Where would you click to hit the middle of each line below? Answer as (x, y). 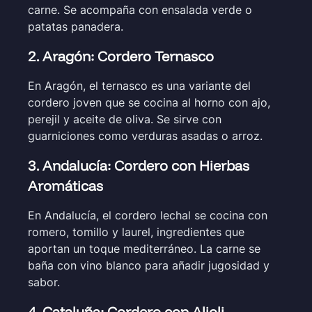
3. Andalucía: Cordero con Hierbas (139, 165)
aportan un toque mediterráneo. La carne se (144, 248)
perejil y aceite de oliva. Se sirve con (125, 119)
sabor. (44, 282)
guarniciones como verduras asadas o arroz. (145, 135)
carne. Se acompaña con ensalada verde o (140, 9)
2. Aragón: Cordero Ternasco (121, 56)
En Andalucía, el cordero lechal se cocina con (148, 215)
